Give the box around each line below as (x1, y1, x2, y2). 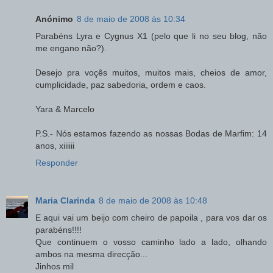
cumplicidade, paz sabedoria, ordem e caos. (35, 79, 206, 90)
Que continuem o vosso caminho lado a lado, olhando (35, 236, 267, 247)
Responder (35, 157, 78, 168)
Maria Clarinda (35, 195, 95, 205)
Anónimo (35, 13, 73, 24)
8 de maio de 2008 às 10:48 (99, 195, 207, 205)
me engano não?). (35, 43, 107, 53)
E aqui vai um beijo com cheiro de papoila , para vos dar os (35, 212, 267, 222)
